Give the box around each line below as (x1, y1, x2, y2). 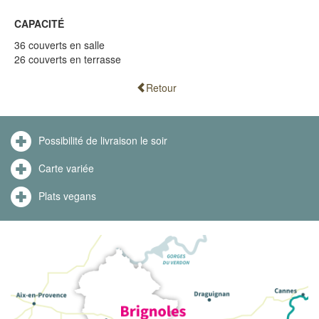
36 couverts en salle (14, 37, 105, 52)
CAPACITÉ (14, 16, 64, 31)
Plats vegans (38, 189, 96, 204)
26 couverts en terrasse (14, 51, 121, 66)
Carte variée (38, 161, 94, 176)
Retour (145, 80, 177, 95)
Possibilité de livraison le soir (38, 133, 167, 148)
